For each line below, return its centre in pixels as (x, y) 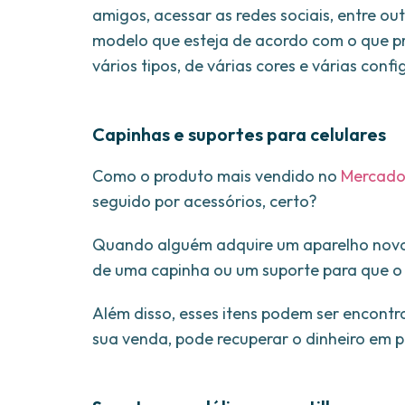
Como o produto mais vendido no (217, 176)
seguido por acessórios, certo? (205, 202)
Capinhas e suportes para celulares (239, 135)
